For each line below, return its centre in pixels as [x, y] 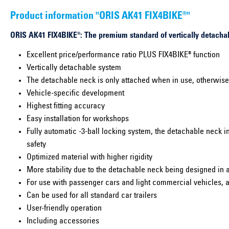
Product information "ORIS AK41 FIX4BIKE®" [100, 17]
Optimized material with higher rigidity [89, 157]
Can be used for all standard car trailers [92, 196]
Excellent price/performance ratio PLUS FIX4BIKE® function [123, 55]
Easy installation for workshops [78, 119]
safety [36, 144]
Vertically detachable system [74, 68]
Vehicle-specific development [75, 93]
